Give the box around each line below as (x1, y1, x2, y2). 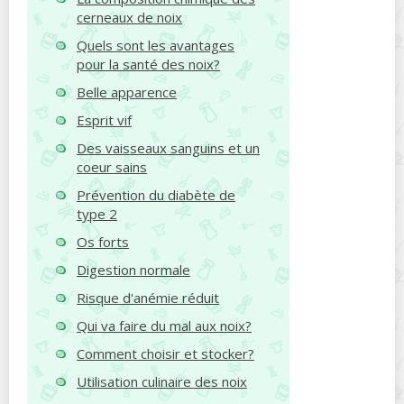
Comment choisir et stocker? (77, 344, 254, 363)
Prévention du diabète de (77, 186, 235, 204)
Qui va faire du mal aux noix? (77, 317, 252, 335)
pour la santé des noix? (77, 55, 220, 73)
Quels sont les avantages (77, 36, 234, 54)
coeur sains (77, 158, 147, 176)
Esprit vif (77, 111, 132, 129)
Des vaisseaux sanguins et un (77, 139, 260, 157)
